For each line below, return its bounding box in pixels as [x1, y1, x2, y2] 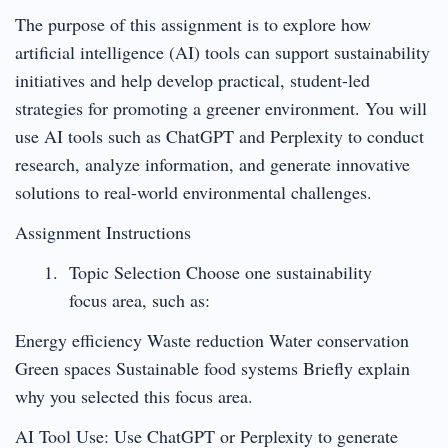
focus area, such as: [68, 287, 210, 312]
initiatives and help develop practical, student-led [15, 67, 370, 92]
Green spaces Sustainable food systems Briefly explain [15, 355, 410, 380]
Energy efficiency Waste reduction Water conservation [15, 327, 409, 352]
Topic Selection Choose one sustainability [68, 259, 372, 284]
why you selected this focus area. [15, 383, 253, 408]
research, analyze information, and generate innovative [15, 151, 410, 176]
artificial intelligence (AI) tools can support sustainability [15, 39, 430, 64]
